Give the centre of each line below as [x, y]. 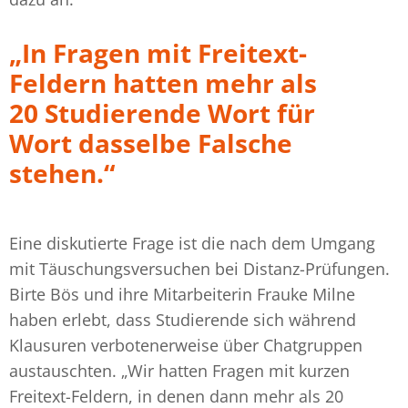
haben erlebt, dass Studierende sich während [183, 320]
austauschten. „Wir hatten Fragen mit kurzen [179, 371]
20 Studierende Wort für [162, 113]
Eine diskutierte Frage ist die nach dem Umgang [192, 244]
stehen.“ [62, 173]
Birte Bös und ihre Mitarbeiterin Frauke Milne [182, 295]
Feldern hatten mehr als [163, 83]
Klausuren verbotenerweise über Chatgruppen [186, 346]
